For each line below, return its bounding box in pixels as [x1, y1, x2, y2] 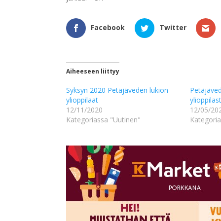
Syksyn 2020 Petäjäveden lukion [66, 85, 169, 95]
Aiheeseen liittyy [66, 67, 120, 76]
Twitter [159, 23, 186, 33]
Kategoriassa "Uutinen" [66, 115, 141, 125]
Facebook [91, 23, 125, 33]
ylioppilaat [66, 95, 99, 105]
